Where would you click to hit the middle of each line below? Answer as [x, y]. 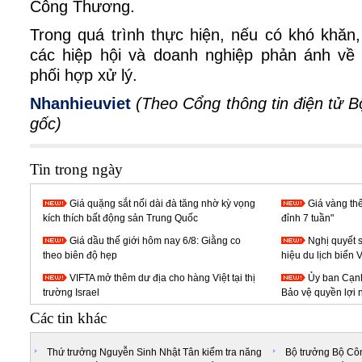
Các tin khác [68, 318]
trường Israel [71, 293]
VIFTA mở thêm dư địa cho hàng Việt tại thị [162, 278]
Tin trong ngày [76, 169]
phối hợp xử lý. [84, 75]
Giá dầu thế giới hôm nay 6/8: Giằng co [155, 241]
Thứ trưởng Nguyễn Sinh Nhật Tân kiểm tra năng [154, 352]
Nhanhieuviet [80, 103]
